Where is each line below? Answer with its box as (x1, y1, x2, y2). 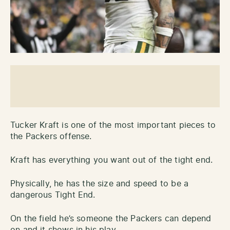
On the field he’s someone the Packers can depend (10, 214, 212, 223)
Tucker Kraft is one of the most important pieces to (10, 121, 216, 129)
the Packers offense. (10, 132, 92, 141)
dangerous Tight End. (10, 190, 95, 199)
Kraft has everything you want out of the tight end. (10, 156, 213, 164)
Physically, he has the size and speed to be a (10, 179, 189, 188)
